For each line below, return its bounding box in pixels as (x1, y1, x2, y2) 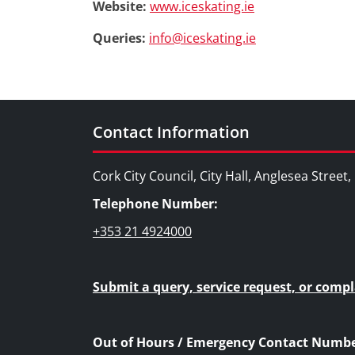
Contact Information (93, 121, 250, 143)
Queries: (93, 29, 149, 47)
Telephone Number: (93, 195, 218, 212)
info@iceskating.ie (149, 29, 256, 47)
